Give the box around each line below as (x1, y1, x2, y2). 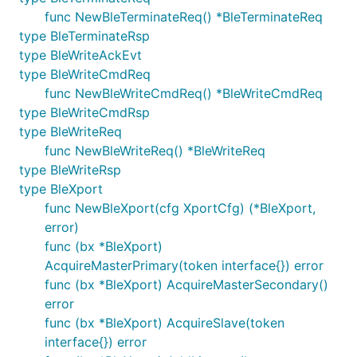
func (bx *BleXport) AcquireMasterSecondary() (45, 277, 328, 292)
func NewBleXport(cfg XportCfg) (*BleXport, (45, 200, 316, 216)
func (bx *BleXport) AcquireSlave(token (45, 315, 284, 331)
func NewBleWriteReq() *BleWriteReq (45, 143, 265, 159)
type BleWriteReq (19, 124, 122, 139)
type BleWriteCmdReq (19, 66, 151, 82)
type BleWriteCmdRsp (19, 104, 150, 120)
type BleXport (19, 181, 103, 197)
